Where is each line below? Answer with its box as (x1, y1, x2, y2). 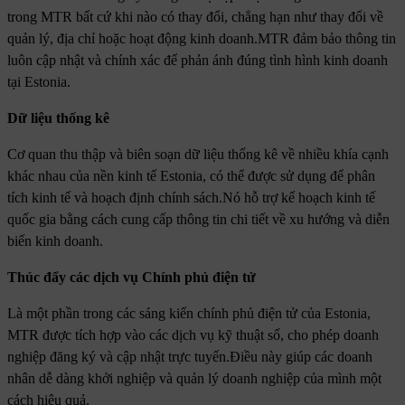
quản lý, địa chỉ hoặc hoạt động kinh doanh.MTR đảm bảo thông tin (7, 31, 396, 47)
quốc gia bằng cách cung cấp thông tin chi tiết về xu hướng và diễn (7, 212, 390, 228)
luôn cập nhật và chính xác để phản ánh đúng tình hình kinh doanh (7, 52, 388, 69)
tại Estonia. (7, 74, 71, 90)
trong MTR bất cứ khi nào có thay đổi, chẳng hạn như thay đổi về (7, 9, 383, 25)
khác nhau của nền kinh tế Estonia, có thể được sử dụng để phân (7, 168, 375, 184)
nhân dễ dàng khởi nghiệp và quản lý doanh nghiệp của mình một (7, 371, 381, 387)
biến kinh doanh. (7, 233, 103, 250)
